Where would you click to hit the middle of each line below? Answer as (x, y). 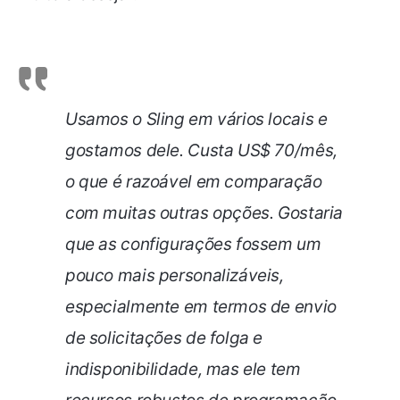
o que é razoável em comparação (194, 181)
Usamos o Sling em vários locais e (196, 119)
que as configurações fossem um (193, 244)
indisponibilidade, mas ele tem (183, 369)
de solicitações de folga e (164, 337)
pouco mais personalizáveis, (175, 275)
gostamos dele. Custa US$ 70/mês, (201, 150)
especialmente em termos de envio (201, 306)
